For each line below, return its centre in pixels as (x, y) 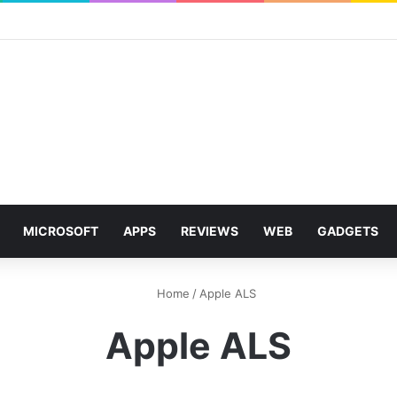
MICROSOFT (61, 231)
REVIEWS (210, 231)
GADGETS (348, 231)
